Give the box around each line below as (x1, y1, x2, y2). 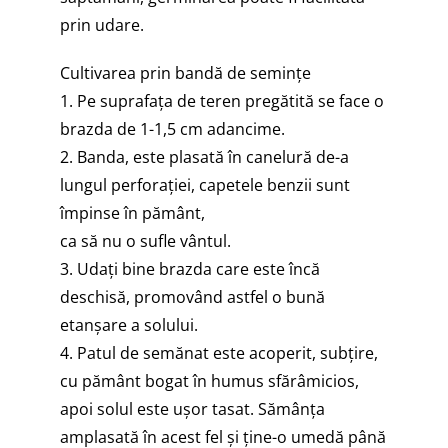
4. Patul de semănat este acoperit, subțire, (60, 342, 378, 365)
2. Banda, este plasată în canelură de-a (60, 146, 349, 169)
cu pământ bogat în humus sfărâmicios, (60, 370, 359, 393)
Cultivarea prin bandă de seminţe (60, 62, 311, 85)
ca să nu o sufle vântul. (60, 230, 231, 253)
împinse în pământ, (60, 202, 205, 225)
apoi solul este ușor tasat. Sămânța (60, 398, 325, 421)
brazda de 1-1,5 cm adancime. (60, 118, 285, 141)
